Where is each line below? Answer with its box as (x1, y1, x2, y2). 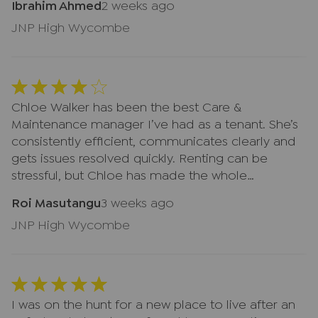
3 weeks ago (101, 199, 174, 209)
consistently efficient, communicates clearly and (11, 137, 296, 148)
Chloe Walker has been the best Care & (11, 103, 241, 114)
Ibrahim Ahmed (11, 1, 102, 12)
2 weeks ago (102, 1, 175, 12)
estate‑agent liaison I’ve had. (11, 205, 180, 216)
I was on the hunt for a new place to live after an (11, 300, 295, 311)
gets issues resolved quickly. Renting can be (11, 154, 268, 165)
